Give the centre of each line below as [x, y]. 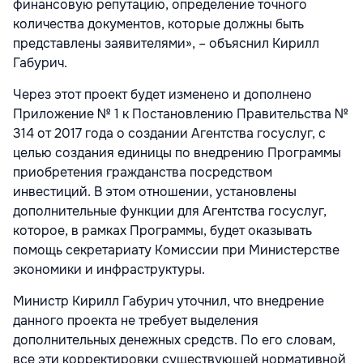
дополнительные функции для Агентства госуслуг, [170, 211]
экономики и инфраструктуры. [109, 269]
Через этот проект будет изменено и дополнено [162, 94]
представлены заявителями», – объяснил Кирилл [166, 43]
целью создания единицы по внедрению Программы [177, 152]
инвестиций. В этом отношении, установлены [155, 191]
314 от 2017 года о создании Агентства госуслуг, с [169, 133]
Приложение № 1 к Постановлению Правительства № [181, 113]
